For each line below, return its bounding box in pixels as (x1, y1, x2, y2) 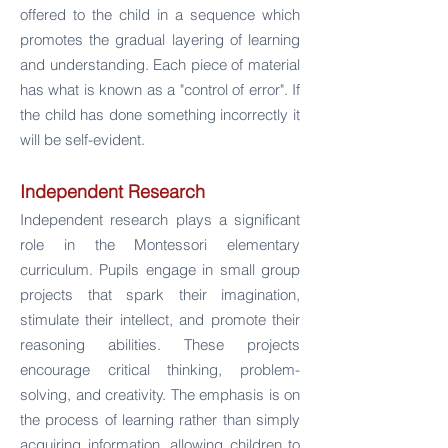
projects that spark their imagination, (20, 285, 300, 304)
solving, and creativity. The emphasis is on (20, 385, 300, 404)
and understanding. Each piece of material (20, 55, 300, 74)
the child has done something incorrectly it (20, 105, 300, 124)
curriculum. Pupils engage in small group (20, 260, 300, 279)
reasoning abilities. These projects (20, 335, 300, 354)
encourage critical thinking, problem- (20, 360, 300, 379)
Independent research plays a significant (20, 210, 300, 229)
